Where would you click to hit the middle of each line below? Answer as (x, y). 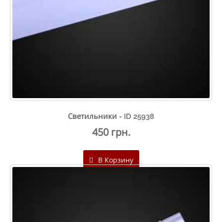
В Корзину (114, 160)
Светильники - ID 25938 (111, 117)
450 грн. (111, 132)
